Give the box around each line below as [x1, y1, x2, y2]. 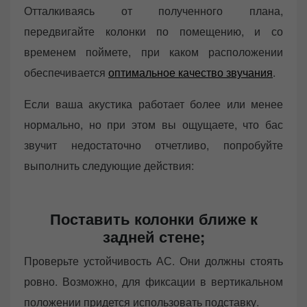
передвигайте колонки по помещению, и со [24, 23, 283, 39]
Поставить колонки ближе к [49, 207, 258, 230]
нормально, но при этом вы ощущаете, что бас [24, 116, 283, 132]
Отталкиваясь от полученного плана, [24, 2, 283, 19]
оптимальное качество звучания [108, 64, 273, 80]
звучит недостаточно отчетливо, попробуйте [24, 136, 283, 153]
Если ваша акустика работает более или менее [24, 95, 283, 112]
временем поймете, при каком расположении [24, 43, 283, 60]
